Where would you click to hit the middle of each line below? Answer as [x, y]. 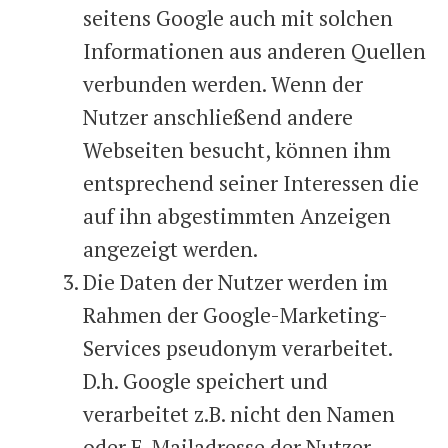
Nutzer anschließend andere [218, 117]
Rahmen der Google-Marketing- [235, 315]
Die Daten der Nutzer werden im [235, 282]
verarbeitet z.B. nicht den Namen [239, 414]
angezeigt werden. [170, 249]
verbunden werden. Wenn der [223, 84]
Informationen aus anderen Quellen [254, 51]
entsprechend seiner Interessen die [251, 183]
